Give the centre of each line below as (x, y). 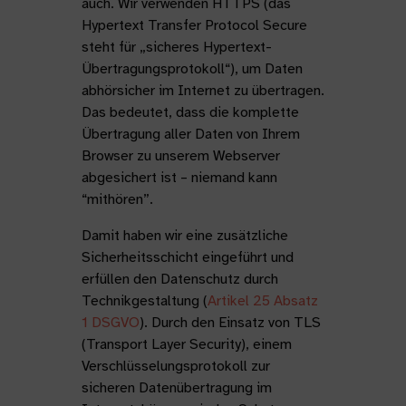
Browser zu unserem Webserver (180, 156)
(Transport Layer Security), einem (186, 344)
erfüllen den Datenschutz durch (179, 279)
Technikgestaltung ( (144, 301)
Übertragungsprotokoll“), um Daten (192, 69)
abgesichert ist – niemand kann (179, 178)
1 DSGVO (110, 323)
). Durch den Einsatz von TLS (230, 323)
